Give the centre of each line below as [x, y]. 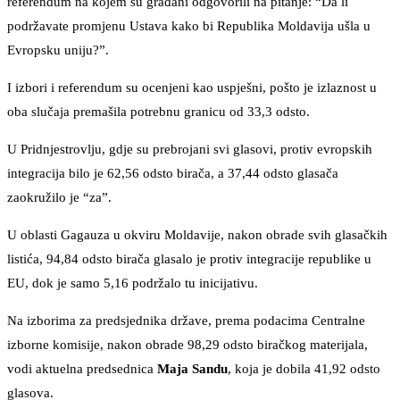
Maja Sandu [192, 369]
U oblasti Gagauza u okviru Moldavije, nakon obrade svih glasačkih [197, 235]
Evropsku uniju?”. [58, 50]
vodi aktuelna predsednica [82, 369]
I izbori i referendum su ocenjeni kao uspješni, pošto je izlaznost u [192, 88]
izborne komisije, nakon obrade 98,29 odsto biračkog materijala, [187, 345]
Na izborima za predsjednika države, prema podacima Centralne [186, 321]
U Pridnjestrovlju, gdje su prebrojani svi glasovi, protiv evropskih [190, 150]
